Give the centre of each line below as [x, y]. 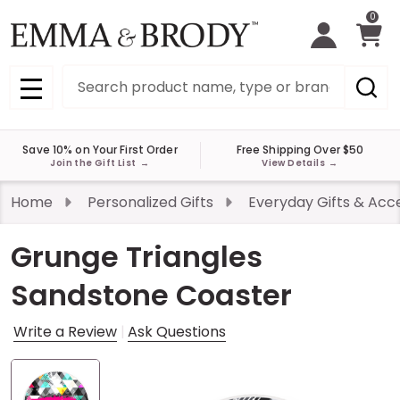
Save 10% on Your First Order [100, 149]
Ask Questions [177, 332]
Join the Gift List [95, 162]
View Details [295, 162]
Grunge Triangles [137, 257]
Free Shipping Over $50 [300, 149]
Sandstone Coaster [151, 296]
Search [87, 75]
